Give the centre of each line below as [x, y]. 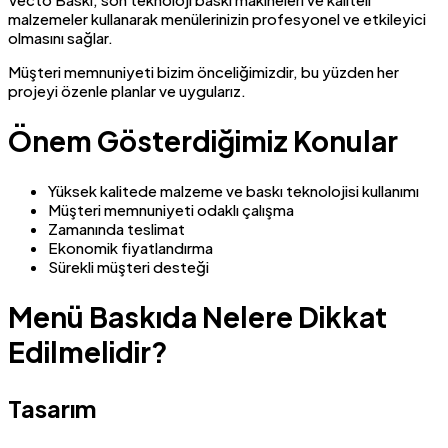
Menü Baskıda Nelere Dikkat [197, 317]
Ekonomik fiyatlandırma [130, 248]
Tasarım [52, 408]
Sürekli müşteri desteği [128, 267]
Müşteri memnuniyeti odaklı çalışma [171, 210]
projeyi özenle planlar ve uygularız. [127, 90]
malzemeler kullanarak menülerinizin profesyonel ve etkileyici [217, 18]
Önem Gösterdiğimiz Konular [203, 140]
